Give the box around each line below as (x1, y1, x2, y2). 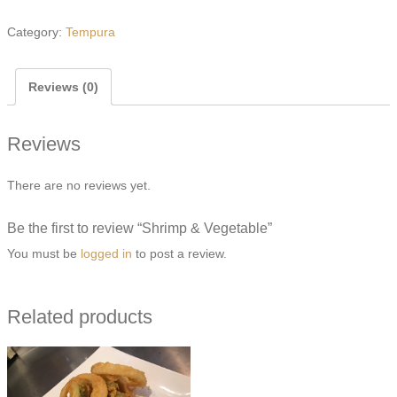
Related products (7, 305, 152, 328)
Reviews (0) (28, 80, 98, 95)
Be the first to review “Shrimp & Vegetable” (7, 220, 272, 236)
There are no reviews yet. (7, 177, 151, 192)
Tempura (66, 25, 115, 40)
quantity (6, 40, 51, 55)
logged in (81, 245, 132, 261)
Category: (7, 25, 66, 40)
